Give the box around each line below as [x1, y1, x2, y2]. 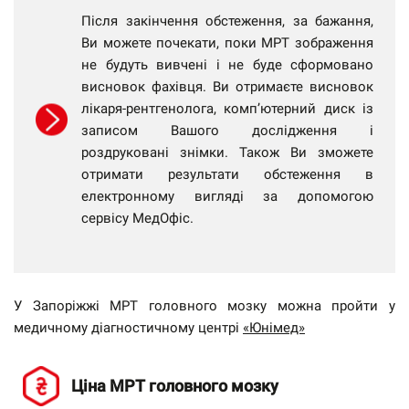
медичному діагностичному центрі [14, 320, 243, 336]
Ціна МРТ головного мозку [71, 376, 278, 395]
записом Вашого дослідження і [81, 122, 373, 139]
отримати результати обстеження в [81, 166, 373, 183]
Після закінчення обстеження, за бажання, [81, 13, 373, 29]
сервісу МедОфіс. [81, 210, 194, 226]
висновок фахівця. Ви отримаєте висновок [81, 79, 373, 95]
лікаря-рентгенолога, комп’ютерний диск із [81, 100, 373, 117]
